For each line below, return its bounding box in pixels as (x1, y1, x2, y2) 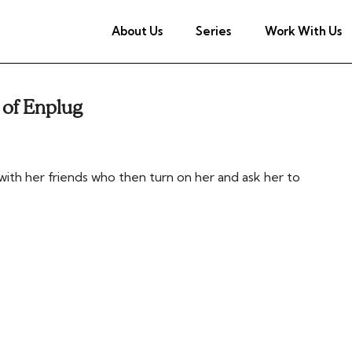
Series (196, 23, 232, 38)
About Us (111, 23, 163, 38)
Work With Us (265, 23, 343, 38)
